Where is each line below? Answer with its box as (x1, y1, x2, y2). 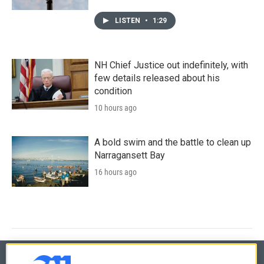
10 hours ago (94, 103, 137, 113)
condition (94, 85, 132, 97)
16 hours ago (94, 167, 137, 177)
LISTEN (115, 16, 142, 25)
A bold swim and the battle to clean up (94, 136, 251, 148)
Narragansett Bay (94, 149, 165, 161)
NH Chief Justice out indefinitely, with (94, 59, 248, 71)
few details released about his (94, 72, 220, 84)
